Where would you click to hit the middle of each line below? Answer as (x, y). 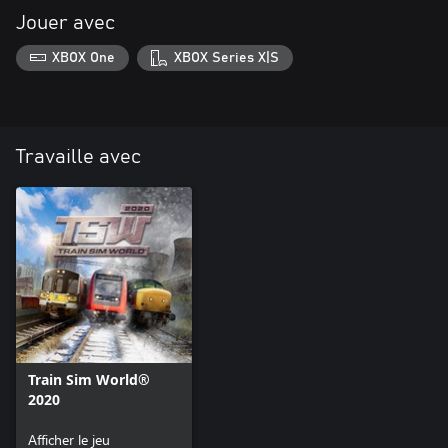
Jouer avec (65, 23)
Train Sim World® (89, 379)
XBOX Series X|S (226, 57)
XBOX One (84, 57)
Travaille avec (78, 156)
